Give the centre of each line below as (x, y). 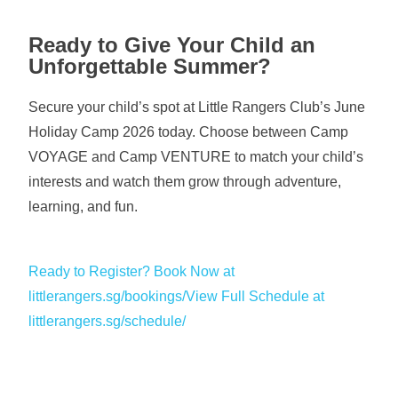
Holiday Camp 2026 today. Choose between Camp (189, 132)
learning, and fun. (84, 207)
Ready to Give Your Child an (172, 45)
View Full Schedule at (255, 296)
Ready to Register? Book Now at (132, 271)
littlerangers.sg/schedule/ (107, 321)
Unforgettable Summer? (150, 66)
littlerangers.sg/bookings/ (107, 296)
